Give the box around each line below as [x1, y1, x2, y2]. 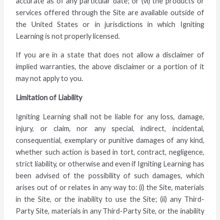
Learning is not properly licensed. [16, 31, 120, 40]
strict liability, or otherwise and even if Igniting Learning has [16, 159, 204, 168]
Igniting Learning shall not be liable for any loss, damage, [16, 112, 204, 121]
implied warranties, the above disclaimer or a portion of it [16, 62, 204, 71]
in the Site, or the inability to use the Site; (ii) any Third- [16, 194, 204, 203]
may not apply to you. [16, 74, 83, 83]
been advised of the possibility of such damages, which [16, 171, 204, 180]
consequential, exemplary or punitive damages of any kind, [16, 136, 204, 144]
